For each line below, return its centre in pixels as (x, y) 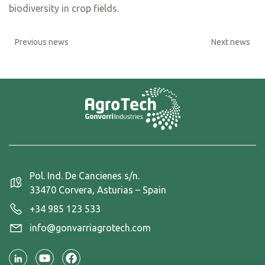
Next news (231, 42)
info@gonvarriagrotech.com (90, 227)
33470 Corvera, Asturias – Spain (98, 190)
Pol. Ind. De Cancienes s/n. (85, 175)
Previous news (42, 42)
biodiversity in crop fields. (64, 9)
